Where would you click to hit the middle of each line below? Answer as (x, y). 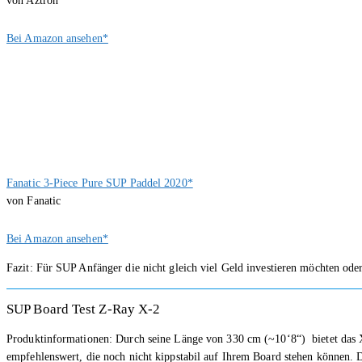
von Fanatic (34, 201)
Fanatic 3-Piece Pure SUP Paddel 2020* (100, 183)
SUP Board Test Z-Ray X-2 (84, 309)
